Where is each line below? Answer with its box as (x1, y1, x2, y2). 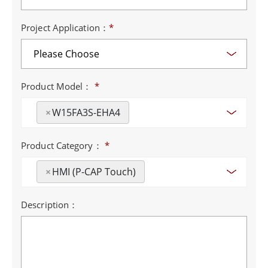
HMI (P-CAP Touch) (52, 165, 136, 179)
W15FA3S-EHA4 (52, 106, 120, 120)
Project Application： (21, 22, 109, 34)
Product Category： (21, 139, 105, 152)
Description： (21, 199, 78, 211)
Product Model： (21, 80, 95, 93)
